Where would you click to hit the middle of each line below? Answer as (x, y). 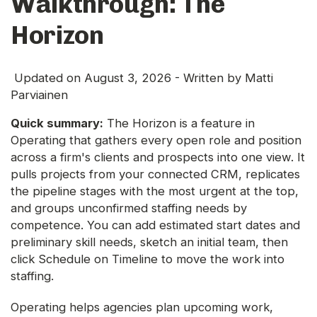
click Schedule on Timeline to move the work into (148, 259)
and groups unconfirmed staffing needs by (129, 208)
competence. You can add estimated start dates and (155, 225)
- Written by (208, 78)
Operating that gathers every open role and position (156, 140)
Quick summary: (57, 123)
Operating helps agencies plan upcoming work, (142, 307)
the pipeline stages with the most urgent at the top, (155, 191)
